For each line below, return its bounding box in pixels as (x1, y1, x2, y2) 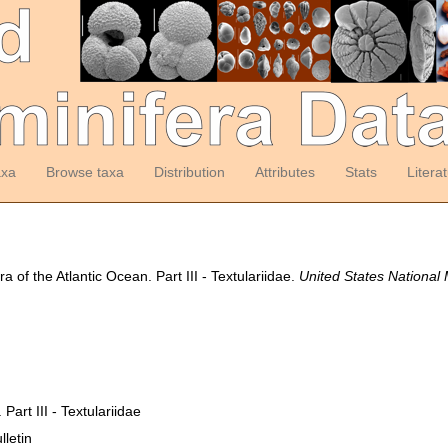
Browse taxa (45, 164, 124, 180)
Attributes (254, 164, 315, 180)
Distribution (153, 164, 225, 180)
